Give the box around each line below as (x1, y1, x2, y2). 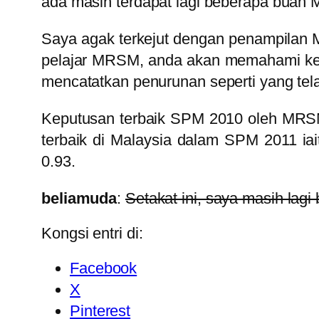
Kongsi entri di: (41, 224, 143, 243)
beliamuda (41, 189, 117, 208)
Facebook (70, 259, 137, 278)
